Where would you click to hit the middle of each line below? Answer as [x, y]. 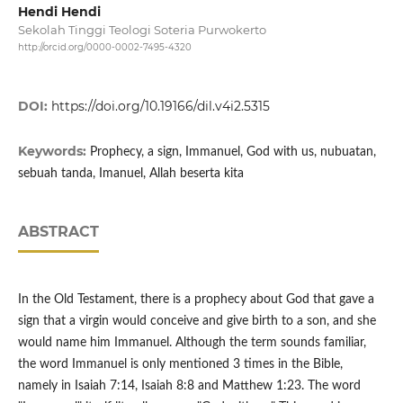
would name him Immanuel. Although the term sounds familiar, [192, 343]
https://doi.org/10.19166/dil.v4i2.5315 [160, 107]
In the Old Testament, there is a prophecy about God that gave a [196, 300]
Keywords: [54, 152]
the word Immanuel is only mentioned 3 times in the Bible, [180, 365]
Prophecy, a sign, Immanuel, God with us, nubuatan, [233, 152]
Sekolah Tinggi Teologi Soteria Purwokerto [142, 30]
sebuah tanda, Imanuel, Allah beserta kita [130, 174]
